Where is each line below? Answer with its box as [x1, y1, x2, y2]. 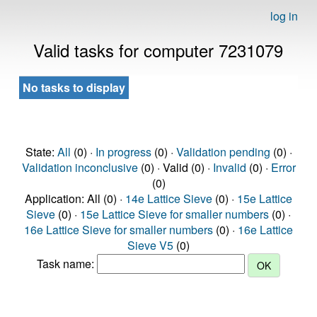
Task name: [37, 255, 97, 272]
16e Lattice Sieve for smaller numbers [24, 221, 213, 238]
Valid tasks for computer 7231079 [33, 38, 283, 62]
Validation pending [175, 144, 270, 160]
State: [25, 144, 57, 160]
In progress [95, 144, 151, 160]
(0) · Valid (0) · [137, 159, 213, 175]
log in [270, 8, 298, 24]
